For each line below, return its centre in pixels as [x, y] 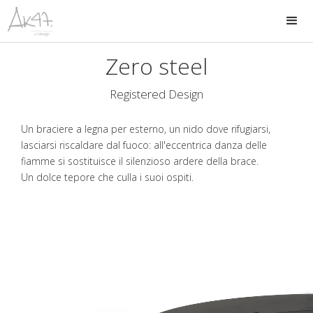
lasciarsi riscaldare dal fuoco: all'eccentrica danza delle [144, 145]
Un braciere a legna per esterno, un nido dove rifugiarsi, [146, 129]
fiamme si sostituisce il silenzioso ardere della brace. [140, 161]
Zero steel [156, 66]
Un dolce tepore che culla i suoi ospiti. [107, 177]
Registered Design [156, 94]
